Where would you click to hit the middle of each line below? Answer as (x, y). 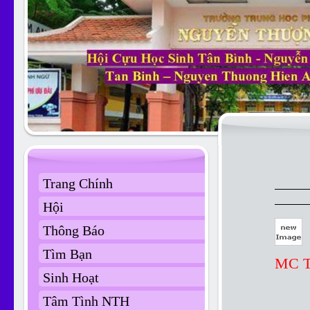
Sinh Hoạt (71, 277)
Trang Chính (78, 183)
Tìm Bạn (67, 254)
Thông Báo (74, 230)
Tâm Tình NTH (86, 301)
